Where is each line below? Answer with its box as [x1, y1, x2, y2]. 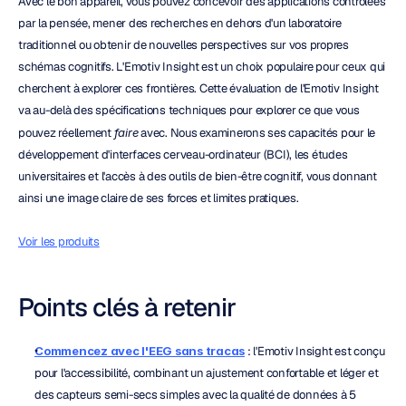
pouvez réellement [18, 125, 114, 140]
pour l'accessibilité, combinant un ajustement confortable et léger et [34, 365, 379, 381]
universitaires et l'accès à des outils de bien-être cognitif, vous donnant [18, 169, 377, 184]
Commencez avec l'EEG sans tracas [34, 343, 245, 358]
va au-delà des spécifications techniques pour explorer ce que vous [18, 102, 360, 118]
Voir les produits [18, 234, 100, 249]
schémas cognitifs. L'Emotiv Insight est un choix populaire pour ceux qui [18, 59, 385, 74]
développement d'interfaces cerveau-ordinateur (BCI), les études [18, 147, 348, 162]
